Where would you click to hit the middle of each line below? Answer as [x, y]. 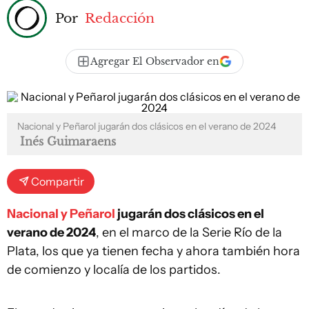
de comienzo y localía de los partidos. [114, 270]
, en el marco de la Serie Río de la [189, 232]
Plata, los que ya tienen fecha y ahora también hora [153, 251]
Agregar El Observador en [155, 61]
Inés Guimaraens [68, 141]
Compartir [58, 181]
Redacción [120, 18]
